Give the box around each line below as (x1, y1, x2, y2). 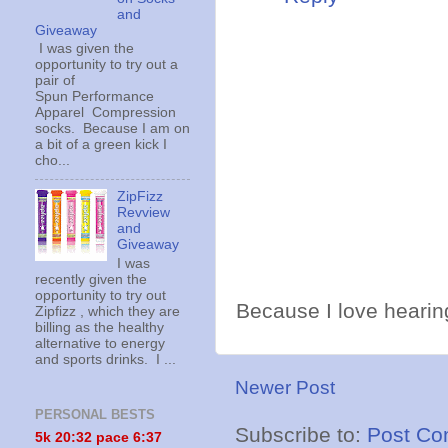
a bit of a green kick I (35, 137, 167, 153)
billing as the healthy (35, 319, 164, 335)
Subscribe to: (235, 422, 367, 446)
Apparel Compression (35, 105, 176, 121)
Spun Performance (35, 89, 154, 105)
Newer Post (235, 376, 335, 398)
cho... (35, 153, 70, 169)
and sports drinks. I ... (35, 351, 176, 367)
